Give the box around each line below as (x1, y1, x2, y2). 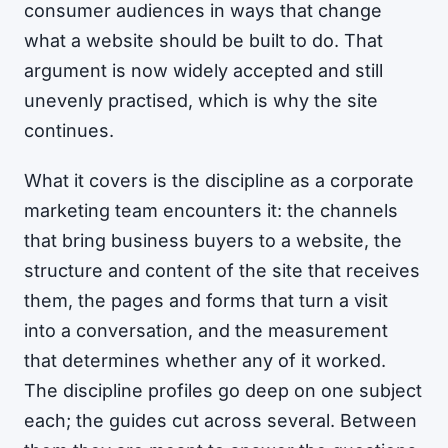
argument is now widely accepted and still (24, 60, 383, 81)
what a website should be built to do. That (24, 30, 383, 51)
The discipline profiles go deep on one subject (24, 379, 422, 401)
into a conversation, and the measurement (24, 319, 388, 341)
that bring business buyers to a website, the (24, 229, 402, 251)
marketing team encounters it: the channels (24, 199, 398, 221)
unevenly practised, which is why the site (24, 90, 378, 111)
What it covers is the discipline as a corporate (24, 169, 414, 191)
